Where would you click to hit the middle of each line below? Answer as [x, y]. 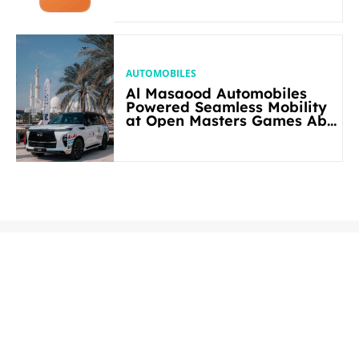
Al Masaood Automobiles [217, 93]
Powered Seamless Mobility [227, 107]
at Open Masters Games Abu [189, 120]
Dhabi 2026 [167, 134]
